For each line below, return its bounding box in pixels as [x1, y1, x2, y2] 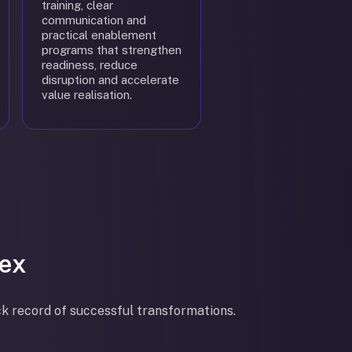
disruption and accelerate [42, 73, 179, 86]
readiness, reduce [42, 58, 137, 71]
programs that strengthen [42, 43, 181, 57]
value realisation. [42, 88, 132, 101]
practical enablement [42, 28, 156, 42]
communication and [42, 13, 146, 27]
